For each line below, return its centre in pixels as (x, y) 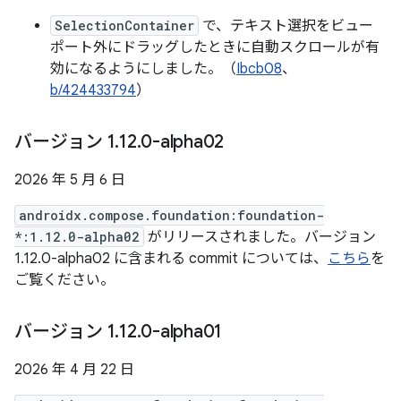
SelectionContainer (124, 26)
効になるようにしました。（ (143, 69)
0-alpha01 (181, 332)
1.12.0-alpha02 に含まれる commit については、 (171, 259)
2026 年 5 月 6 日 (70, 180)
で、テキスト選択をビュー (286, 26)
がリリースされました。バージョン (260, 237)
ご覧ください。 (64, 280)
